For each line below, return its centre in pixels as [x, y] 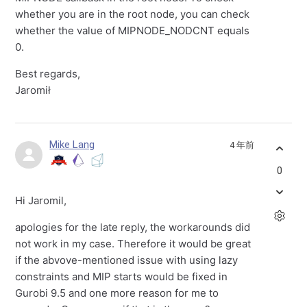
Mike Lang [72, 144]
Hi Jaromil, [41, 200]
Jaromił [33, 90]
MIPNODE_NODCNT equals [184, 30]
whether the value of [67, 30]
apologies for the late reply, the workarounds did [133, 227]
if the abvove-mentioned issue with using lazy [127, 260]
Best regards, [48, 73]
